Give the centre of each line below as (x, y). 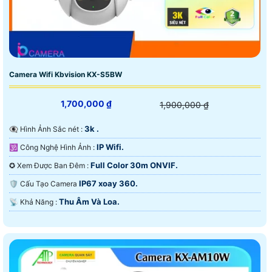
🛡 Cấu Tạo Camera (49, 183)
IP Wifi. (110, 147)
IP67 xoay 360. (108, 183)
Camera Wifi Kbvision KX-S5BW (66, 74)
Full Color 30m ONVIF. (134, 165)
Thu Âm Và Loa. (89, 201)
